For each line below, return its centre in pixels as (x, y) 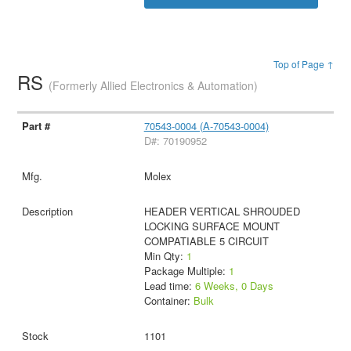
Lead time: (169, 285)
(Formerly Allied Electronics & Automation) (154, 85)
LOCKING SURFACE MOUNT (212, 226)
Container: (168, 300)
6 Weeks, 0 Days (234, 285)
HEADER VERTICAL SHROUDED (222, 211)
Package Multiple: (186, 270)
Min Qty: (165, 255)
